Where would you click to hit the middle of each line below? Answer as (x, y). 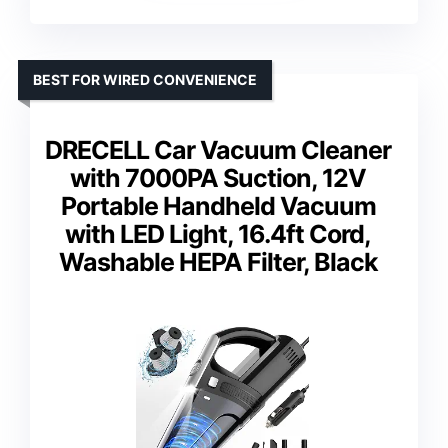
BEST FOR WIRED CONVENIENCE (145, 80)
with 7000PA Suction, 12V (218, 178)
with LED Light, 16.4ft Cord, (218, 234)
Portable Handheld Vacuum (218, 206)
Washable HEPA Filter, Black (218, 262)
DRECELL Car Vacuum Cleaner (218, 150)
